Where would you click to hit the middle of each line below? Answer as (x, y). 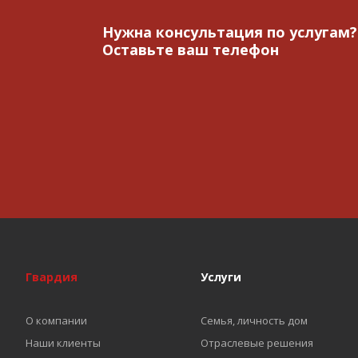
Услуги (221, 277)
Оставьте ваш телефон (190, 50)
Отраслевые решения (257, 343)
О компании (56, 320)
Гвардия (52, 277)
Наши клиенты (63, 343)
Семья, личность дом (254, 320)
